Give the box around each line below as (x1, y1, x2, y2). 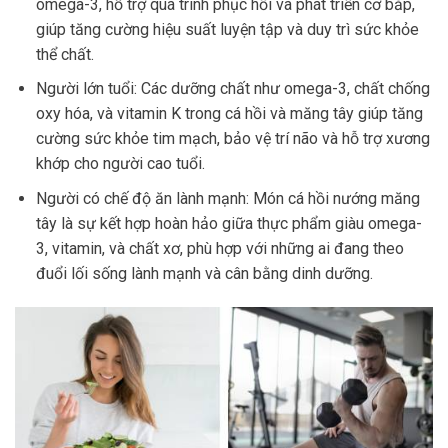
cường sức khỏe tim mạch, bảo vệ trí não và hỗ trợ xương (35, 129, 430, 149)
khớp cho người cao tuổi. (35, 154, 205, 174)
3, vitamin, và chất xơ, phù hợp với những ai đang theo (35, 239, 404, 259)
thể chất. (35, 44, 94, 64)
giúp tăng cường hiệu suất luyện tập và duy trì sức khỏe (35, 19, 419, 39)
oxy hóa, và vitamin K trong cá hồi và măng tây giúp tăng (35, 104, 423, 124)
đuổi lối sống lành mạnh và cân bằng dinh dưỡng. (35, 264, 373, 284)
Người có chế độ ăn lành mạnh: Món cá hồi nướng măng (35, 189, 420, 209)
